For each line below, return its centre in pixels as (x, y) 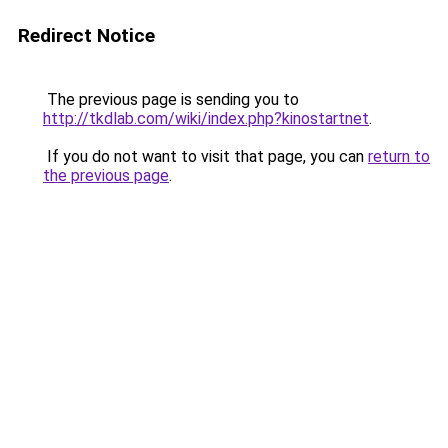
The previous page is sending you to (171, 99)
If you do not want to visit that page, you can (205, 156)
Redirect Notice (86, 35)
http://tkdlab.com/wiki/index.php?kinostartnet (206, 118)
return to (399, 156)
